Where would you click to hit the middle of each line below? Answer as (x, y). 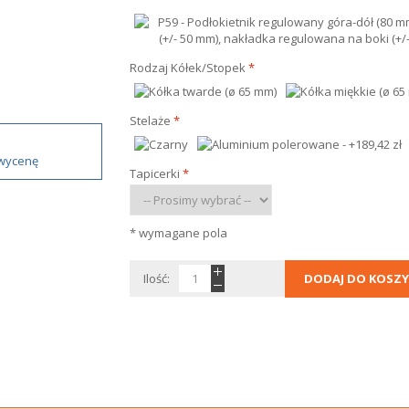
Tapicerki (154, 173)
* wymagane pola (178, 233)
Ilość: (156, 278)
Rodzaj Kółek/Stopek (187, 68)
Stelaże (150, 121)
